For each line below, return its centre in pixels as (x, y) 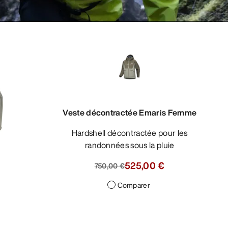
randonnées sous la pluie (130, 145)
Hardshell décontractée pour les (75, 133)
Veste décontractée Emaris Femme (130, 113)
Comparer (134, 185)
